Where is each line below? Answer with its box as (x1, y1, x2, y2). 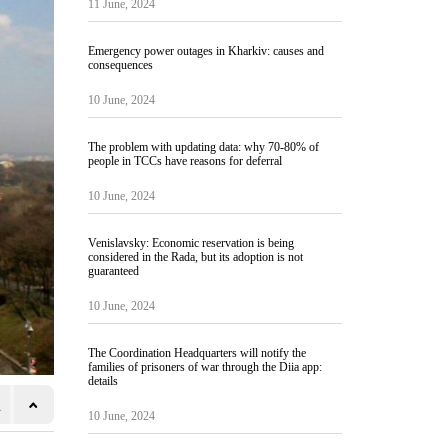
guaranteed (87, 264, 139, 278)
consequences (87, 58, 153, 72)
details (87, 374, 118, 388)
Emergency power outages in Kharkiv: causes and (87, 44, 324, 58)
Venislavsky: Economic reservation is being (87, 236, 294, 250)
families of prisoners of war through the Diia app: (87, 360, 322, 374)
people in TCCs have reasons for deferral (87, 154, 282, 168)
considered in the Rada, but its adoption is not (87, 250, 303, 264)
